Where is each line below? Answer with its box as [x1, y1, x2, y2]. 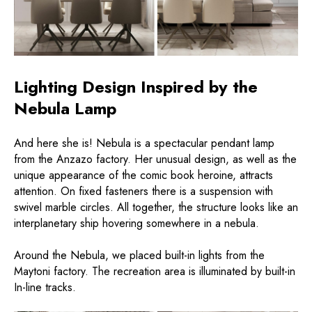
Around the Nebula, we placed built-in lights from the [14, 247, 265, 264]
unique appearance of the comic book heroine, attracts [14, 167, 273, 184]
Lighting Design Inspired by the [14, 75, 258, 100]
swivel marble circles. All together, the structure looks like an [14, 199, 298, 216]
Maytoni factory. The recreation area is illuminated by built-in [14, 263, 295, 280]
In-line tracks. [14, 279, 76, 296]
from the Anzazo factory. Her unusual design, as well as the [14, 151, 297, 168]
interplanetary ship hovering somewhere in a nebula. [14, 215, 259, 232]
